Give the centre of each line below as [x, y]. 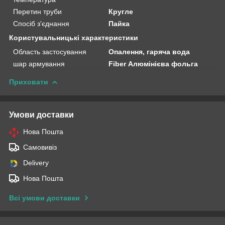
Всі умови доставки [44, 198]
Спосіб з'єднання [41, 23]
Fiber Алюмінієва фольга [153, 64]
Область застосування [50, 51]
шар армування [39, 64]
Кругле [121, 11]
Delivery [36, 162]
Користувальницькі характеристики [74, 37]
